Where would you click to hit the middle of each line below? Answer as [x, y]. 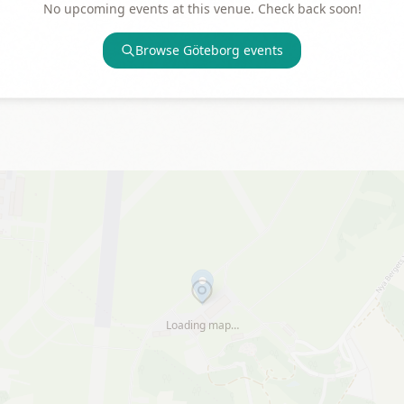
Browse [159, 50]
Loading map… [202, 325]
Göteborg [211, 50]
